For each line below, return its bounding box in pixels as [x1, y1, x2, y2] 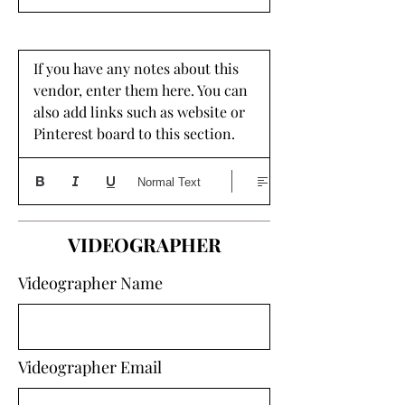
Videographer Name [18, 272, 163, 294]
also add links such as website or [33, 102, 245, 121]
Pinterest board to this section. [33, 124, 239, 143]
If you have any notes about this [33, 59, 239, 78]
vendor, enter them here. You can [33, 80, 248, 99]
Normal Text [137, 174, 201, 189]
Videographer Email [18, 356, 162, 378]
